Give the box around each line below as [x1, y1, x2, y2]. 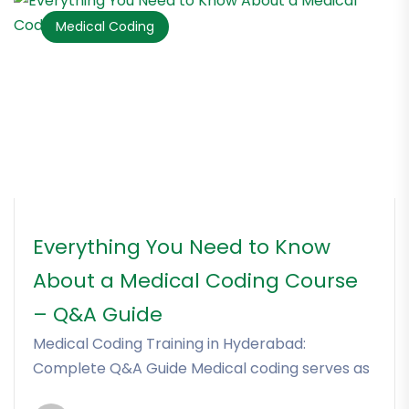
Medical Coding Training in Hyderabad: [33, 333, 306, 355]
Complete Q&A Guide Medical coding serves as [33, 358, 370, 380]
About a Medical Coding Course [33, 267, 358, 296]
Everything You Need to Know [33, 233, 330, 262]
